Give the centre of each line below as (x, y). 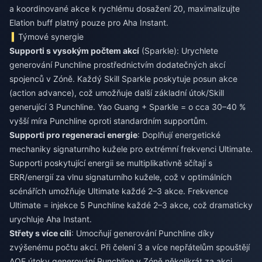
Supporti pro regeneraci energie (73, 135)
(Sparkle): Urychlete (179, 51)
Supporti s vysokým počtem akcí (74, 51)
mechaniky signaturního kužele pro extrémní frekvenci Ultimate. (131, 149)
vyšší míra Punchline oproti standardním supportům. (108, 121)
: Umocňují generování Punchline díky (143, 233)
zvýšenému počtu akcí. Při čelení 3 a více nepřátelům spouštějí (130, 247)
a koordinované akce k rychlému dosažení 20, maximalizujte (125, 8)
